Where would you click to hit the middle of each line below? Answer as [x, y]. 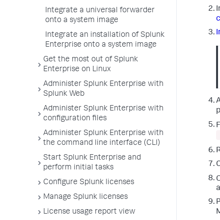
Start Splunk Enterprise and [92, 158]
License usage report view [89, 212]
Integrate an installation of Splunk [105, 35]
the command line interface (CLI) [102, 143]
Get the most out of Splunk [91, 60]
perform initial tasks [78, 168]
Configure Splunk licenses [89, 183]
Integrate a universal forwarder [100, 11]
